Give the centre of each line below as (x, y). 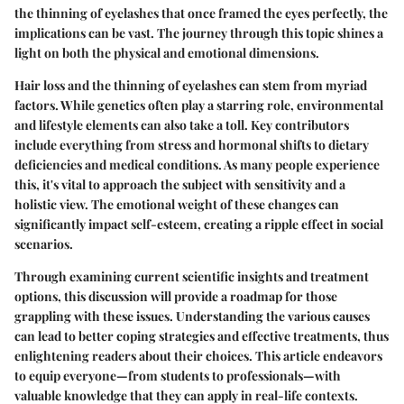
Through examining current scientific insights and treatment (192, 276)
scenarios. (44, 243)
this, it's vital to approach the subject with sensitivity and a (180, 184)
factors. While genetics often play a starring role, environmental (199, 105)
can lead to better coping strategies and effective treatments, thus (202, 335)
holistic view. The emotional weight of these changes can (177, 204)
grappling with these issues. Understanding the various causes (192, 316)
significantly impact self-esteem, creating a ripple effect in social (199, 224)
